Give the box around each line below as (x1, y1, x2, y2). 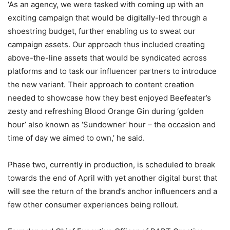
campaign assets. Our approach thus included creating (8, 40, 205, 49)
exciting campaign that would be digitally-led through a (8, 13, 207, 23)
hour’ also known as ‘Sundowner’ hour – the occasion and (8, 120, 216, 129)
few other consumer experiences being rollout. (8, 200, 179, 209)
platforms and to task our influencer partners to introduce (8, 66, 217, 76)
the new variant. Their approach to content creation (8, 80, 194, 89)
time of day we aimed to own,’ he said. (8, 133, 145, 143)
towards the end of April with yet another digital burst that (8, 173, 217, 183)
